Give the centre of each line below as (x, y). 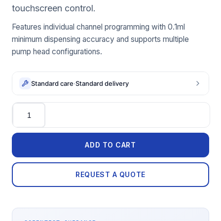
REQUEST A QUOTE (110, 174)
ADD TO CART (110, 145)
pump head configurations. (57, 52)
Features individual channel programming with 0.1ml (98, 27)
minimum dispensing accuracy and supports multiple (100, 39)
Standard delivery (102, 83)
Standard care (52, 83)
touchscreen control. (54, 8)
